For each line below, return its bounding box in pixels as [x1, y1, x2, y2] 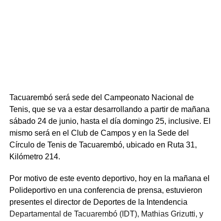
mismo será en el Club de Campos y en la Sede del [9, 128, 189, 137]
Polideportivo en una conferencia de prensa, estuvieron [9, 185, 202, 194]
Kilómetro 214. [9, 152, 60, 161]
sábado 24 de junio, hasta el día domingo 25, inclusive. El [9, 116, 211, 125]
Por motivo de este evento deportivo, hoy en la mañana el [9, 174, 210, 183]
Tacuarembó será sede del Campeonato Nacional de [9, 93, 194, 102]
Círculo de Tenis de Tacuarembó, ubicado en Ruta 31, [9, 140, 197, 149]
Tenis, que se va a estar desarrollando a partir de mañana [9, 105, 210, 113]
